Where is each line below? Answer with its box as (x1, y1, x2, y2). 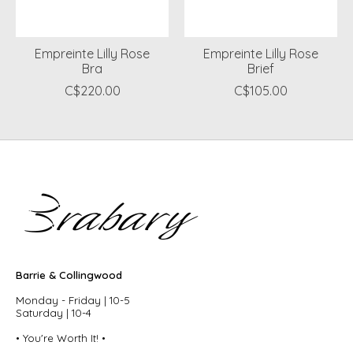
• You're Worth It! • (16, 331, 106, 344)
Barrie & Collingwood (16, 268, 122, 281)
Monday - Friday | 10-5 (16, 293, 130, 307)
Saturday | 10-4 (16, 306, 91, 319)
